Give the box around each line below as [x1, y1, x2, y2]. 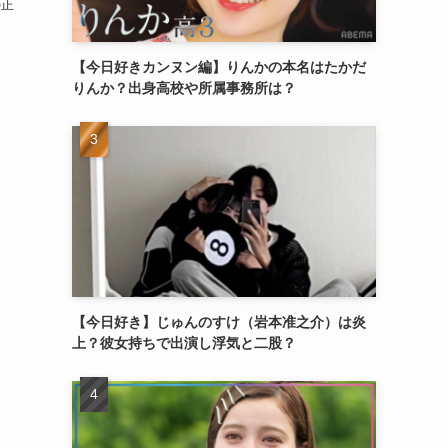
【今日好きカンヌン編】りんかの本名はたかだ [72, 56, 366, 77]
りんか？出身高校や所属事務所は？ [72, 77, 296, 98]
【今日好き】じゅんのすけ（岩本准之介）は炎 [72, 311, 366, 332]
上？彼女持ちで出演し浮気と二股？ [72, 332, 296, 353]
